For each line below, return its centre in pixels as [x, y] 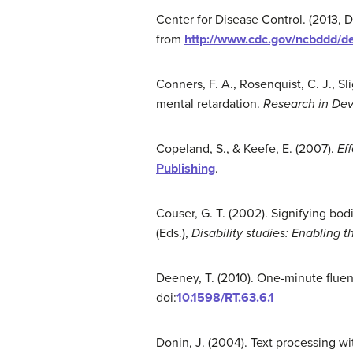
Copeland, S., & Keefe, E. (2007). [247, 149]
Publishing [186, 169]
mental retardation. [210, 104]
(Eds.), [174, 233]
